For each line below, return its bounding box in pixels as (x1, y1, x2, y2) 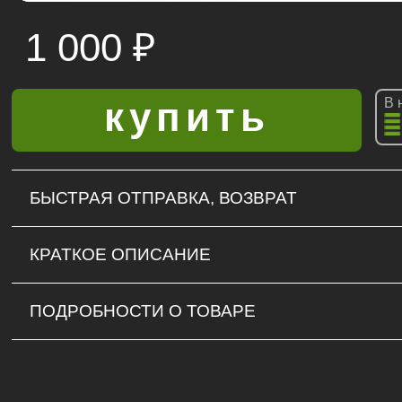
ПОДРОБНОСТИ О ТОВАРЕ (30, 301, 256, 320)
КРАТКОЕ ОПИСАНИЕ (30, 245, 211, 264)
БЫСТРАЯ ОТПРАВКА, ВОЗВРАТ (30, 188, 297, 207)
